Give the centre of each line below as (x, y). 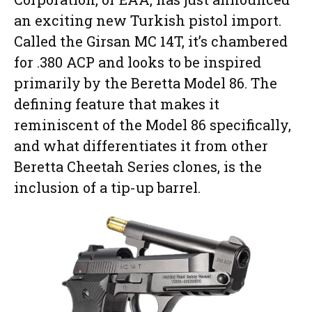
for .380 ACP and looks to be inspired (138, 62)
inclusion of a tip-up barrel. (107, 187)
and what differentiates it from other (141, 145)
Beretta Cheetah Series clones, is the (138, 166)
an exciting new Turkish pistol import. (148, 20)
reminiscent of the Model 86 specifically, (153, 124)
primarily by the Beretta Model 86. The (146, 83)
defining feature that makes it (117, 103)
